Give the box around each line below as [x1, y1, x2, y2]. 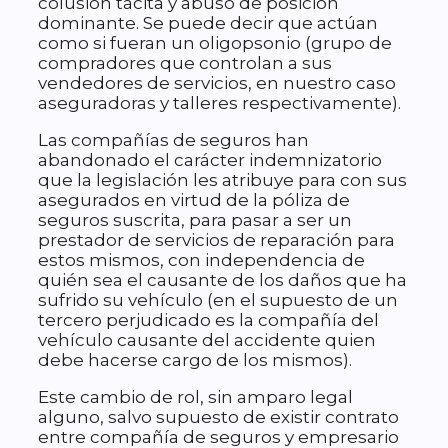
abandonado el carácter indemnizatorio [38, 150, 382, 171]
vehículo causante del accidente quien [38, 330, 376, 351]
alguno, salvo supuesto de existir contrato [38, 407, 399, 428]
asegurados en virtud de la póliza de [38, 190, 350, 211]
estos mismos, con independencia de [38, 250, 365, 271]
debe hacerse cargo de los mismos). [38, 350, 352, 371]
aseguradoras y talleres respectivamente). [38, 93, 401, 114]
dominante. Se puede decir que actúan [38, 13, 378, 34]
